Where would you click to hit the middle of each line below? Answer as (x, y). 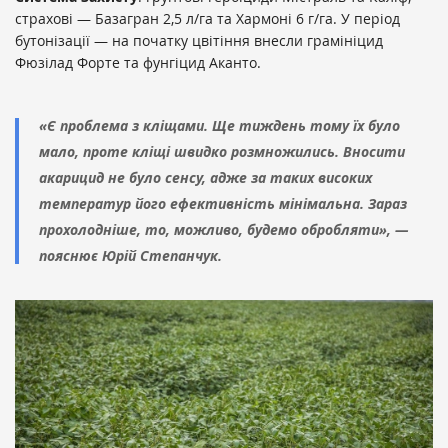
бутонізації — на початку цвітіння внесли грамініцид (199, 41)
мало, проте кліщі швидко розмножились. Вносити (222, 152)
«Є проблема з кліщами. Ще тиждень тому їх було (219, 126)
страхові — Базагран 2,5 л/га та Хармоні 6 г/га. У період (207, 19)
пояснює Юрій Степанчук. (130, 256)
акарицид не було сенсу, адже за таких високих (205, 178)
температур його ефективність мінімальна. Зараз (223, 204)
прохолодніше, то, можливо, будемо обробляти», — (223, 230)
